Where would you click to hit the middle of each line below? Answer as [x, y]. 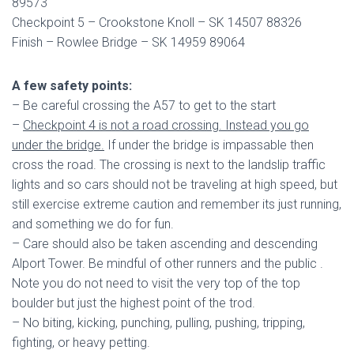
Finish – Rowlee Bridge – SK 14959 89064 [128, 42]
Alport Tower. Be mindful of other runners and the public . [168, 264]
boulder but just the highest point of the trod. [135, 303]
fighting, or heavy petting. [81, 343]
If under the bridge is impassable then [209, 145]
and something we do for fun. [94, 224]
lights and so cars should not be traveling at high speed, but [175, 185]
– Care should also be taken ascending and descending [165, 244]
